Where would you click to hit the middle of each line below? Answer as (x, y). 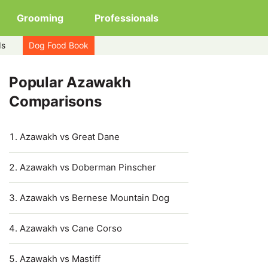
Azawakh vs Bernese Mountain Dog (95, 198)
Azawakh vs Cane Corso (71, 228)
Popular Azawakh (70, 82)
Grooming (40, 18)
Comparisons (55, 101)
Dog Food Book (59, 45)
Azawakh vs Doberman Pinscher (88, 167)
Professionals (127, 18)
